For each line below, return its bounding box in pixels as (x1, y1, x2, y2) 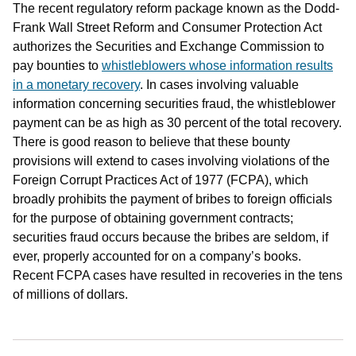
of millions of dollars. (13, 287, 128, 301)
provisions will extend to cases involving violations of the (13, 153, 330, 168)
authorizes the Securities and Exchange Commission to (13, 39, 324, 53)
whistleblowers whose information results (102, 58, 333, 72)
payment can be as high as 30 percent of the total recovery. (13, 115, 342, 130)
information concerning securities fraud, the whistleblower (13, 96, 335, 110)
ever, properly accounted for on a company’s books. (13, 249, 301, 263)
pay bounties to (13, 58, 102, 72)
